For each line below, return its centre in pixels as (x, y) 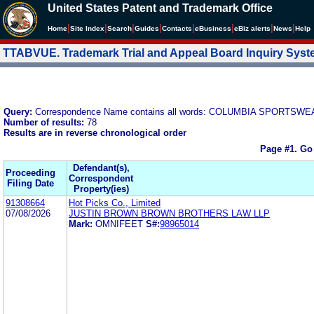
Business (215, 28)
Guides (147, 28)
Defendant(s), (101, 168)
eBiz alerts (252, 28)
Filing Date (30, 183)
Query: (19, 111)
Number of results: (45, 122)
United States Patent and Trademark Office (160, 8)
